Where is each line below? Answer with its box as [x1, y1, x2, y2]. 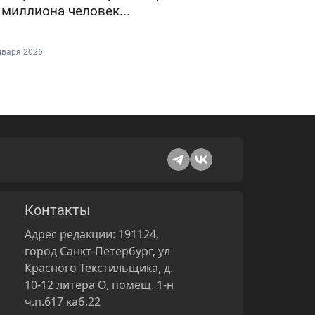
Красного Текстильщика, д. [25, 259, 174, 276]
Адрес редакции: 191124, [25, 226, 160, 242]
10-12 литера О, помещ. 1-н [25, 276, 174, 292]
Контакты [25, 201, 91, 219]
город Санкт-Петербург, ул [25, 243, 171, 259]
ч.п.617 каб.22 [25, 293, 101, 309]
